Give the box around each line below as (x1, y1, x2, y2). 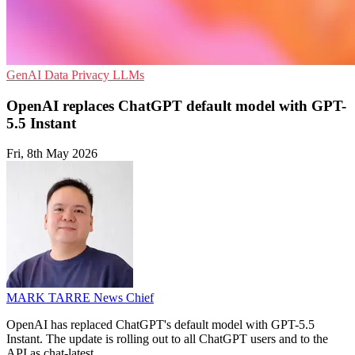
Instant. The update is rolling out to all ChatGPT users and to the (6, 332, 328, 346)
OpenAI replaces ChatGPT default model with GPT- (6, 97, 346, 114)
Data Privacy (44, 68, 113, 82)
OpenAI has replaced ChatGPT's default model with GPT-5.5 (6, 318, 315, 332)
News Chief (94, 291, 154, 305)
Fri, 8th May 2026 (6, 147, 97, 161)
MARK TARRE (6, 291, 94, 305)
